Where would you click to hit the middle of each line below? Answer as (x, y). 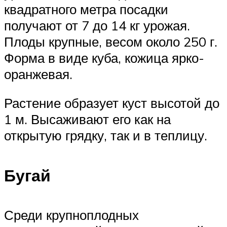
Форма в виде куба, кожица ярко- (104, 58)
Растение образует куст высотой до (112, 103)
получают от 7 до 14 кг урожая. (97, 25)
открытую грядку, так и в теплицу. (106, 136)
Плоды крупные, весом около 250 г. (111, 41)
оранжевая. (38, 74)
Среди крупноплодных (71, 215)
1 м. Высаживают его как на (87, 119)
